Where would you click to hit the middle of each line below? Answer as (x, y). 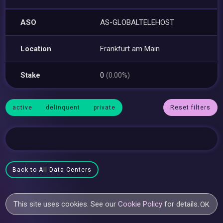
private (105, 108)
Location (36, 49)
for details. (181, 204)
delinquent (63, 108)
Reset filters (190, 108)
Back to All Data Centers (52, 170)
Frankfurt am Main (130, 49)
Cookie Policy (140, 204)
